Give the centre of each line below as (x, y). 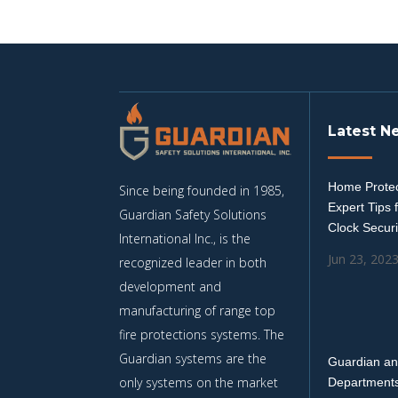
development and (171, 287)
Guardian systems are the (193, 359)
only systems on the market (199, 383)
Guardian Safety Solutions (193, 215)
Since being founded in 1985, (202, 191)
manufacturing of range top (198, 311)
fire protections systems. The (202, 335)
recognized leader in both (193, 263)
